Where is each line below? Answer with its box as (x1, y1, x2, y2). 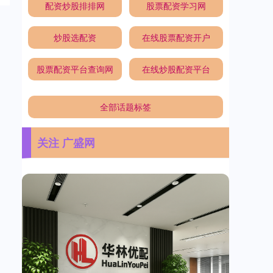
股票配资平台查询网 (36, 62, 113, 75)
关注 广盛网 (37, 134, 95, 151)
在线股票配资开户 (142, 30, 211, 43)
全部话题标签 (100, 100, 151, 113)
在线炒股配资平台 (142, 62, 211, 75)
